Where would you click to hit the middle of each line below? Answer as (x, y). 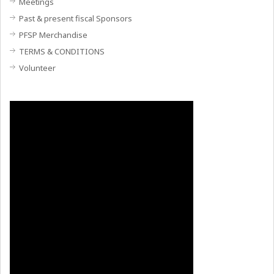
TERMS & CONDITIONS (62, 52)
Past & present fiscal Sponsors (76, 19)
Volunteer (38, 68)
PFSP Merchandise (54, 35)
